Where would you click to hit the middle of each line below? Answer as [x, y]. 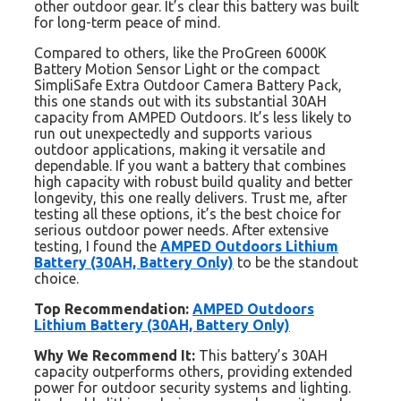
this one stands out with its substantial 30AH [180, 101]
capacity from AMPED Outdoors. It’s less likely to [193, 117]
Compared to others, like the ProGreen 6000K [180, 52]
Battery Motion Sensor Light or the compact [177, 68]
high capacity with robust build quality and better [193, 181]
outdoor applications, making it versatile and [180, 149]
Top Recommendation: [111, 308]
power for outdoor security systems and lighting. [192, 387]
